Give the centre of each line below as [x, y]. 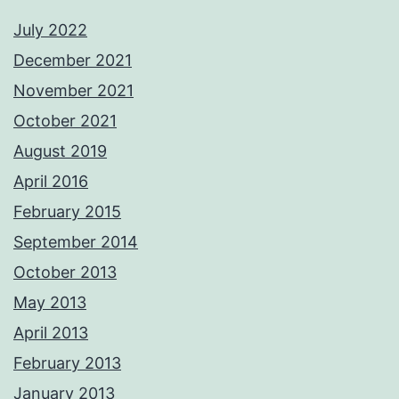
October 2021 [65, 121]
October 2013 [65, 273]
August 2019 [60, 151]
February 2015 [67, 212]
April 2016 [51, 182]
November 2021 [73, 91]
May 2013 [50, 303]
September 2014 [76, 242]
